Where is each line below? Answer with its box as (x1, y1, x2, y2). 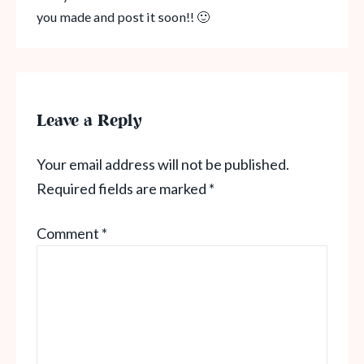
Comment (37, 223, 102, 242)
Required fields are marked (37, 179, 209, 197)
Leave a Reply (37, 109, 141, 133)
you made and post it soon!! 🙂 (37, 8, 210, 24)
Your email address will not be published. (37, 154, 289, 173)
